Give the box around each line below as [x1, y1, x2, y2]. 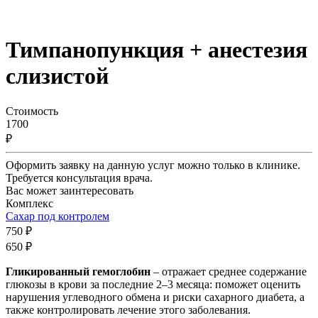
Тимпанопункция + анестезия [6, 37, 307, 63]
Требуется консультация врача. [6, 171, 153, 184]
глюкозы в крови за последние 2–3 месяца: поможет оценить [6, 278, 300, 290]
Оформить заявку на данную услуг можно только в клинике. [6, 158, 300, 171]
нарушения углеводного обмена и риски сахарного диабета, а [6, 290, 305, 303]
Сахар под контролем [6, 209, 109, 222]
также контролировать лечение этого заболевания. [6, 303, 251, 316]
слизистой [6, 63, 109, 89]
